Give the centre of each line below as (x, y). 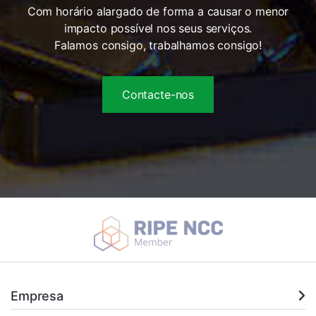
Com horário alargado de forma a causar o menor (158, 11)
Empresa (37, 296)
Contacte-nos (158, 94)
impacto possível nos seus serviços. (158, 28)
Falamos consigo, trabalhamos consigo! (158, 45)
